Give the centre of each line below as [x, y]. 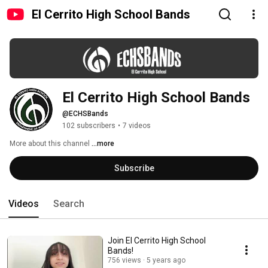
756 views [124, 261]
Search [69, 204]
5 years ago [166, 261]
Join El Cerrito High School [157, 241]
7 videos [137, 126]
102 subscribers [89, 126]
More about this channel [50, 144]
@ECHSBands [85, 114]
